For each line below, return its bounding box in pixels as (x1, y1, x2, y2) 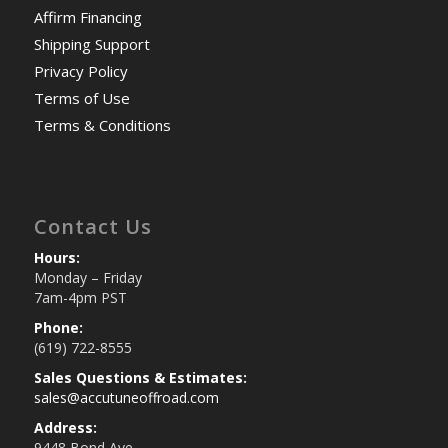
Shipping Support (33, 34, 150, 54)
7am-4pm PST (33, 288, 127, 307)
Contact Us (33, 213, 152, 240)
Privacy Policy (33, 61, 128, 81)
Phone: (33, 318, 83, 337)
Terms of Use (33, 88, 130, 108)
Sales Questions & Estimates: (33, 368, 247, 387)
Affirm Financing (33, 7, 142, 27)
